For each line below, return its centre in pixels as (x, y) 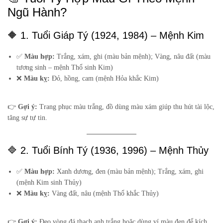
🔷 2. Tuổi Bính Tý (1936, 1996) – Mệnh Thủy (108, 151)
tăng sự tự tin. (27, 118)
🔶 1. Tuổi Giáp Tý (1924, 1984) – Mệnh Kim (106, 36)
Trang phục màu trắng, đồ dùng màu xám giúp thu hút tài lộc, (126, 107)
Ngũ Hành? (37, 12)
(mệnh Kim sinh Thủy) (49, 183)
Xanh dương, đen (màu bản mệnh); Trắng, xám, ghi (129, 172)
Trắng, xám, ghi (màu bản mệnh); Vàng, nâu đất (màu (133, 57)
